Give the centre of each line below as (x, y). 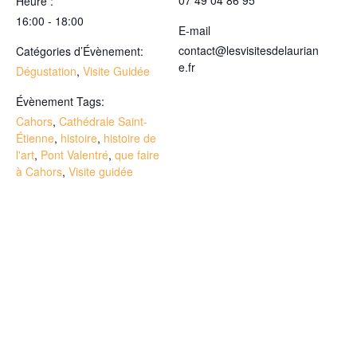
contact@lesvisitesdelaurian (249, 51)
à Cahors (39, 172)
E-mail (194, 31)
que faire (137, 155)
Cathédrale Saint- (103, 122)
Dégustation (46, 71)
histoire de (130, 138)
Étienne (35, 138)
